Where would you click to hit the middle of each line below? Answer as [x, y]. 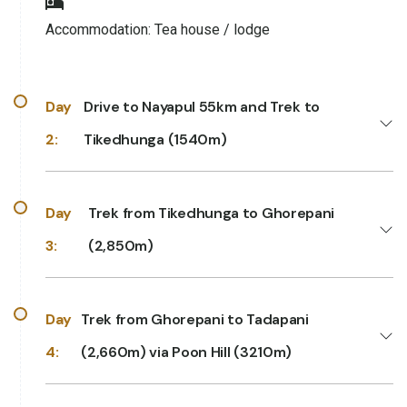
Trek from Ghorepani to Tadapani [195, 319]
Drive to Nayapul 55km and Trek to [201, 106]
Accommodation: [100, 29]
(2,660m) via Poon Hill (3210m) [187, 352]
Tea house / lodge [212, 29]
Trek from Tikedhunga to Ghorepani [212, 213]
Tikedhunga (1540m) [155, 139]
